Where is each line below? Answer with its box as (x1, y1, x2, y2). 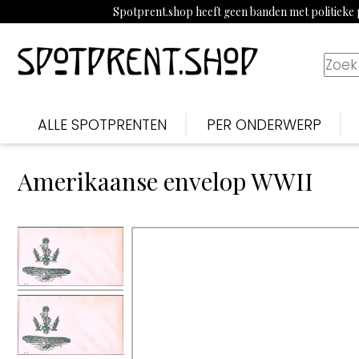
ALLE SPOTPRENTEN (38, 115, 167, 135)
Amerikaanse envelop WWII (18, 165, 313, 197)
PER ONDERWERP (207, 115, 321, 135)
